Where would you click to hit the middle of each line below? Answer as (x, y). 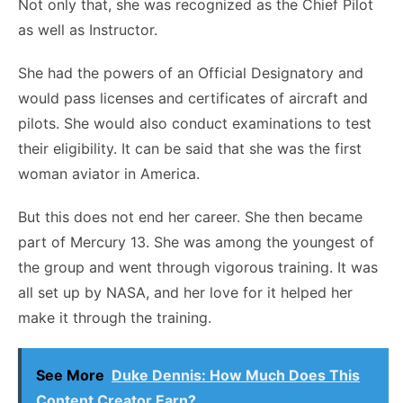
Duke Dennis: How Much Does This (236, 375)
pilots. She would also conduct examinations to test (195, 123)
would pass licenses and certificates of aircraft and (193, 98)
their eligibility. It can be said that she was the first (190, 148)
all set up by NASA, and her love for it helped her (185, 292)
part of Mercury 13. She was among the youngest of (196, 242)
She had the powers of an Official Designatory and (191, 72)
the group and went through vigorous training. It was (198, 267)
